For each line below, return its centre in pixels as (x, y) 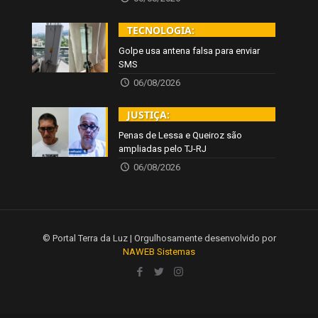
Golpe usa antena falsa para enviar (190, 51)
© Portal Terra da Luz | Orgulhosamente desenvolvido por (159, 238)
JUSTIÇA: (149, 115)
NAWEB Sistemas (159, 252)
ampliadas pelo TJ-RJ (163, 149)
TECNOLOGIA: (161, 31)
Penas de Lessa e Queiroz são (181, 136)
